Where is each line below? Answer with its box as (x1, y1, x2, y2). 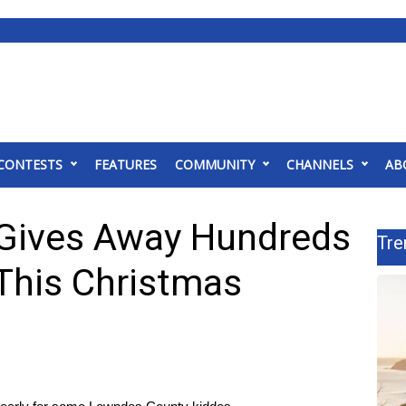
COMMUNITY (175, 156, 255, 173)
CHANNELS (286, 156, 353, 173)
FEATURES (94, 156, 157, 173)
